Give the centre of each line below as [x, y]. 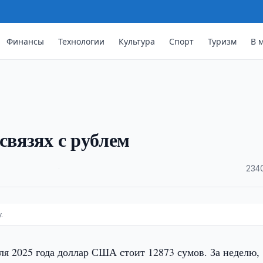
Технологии [82, 41]
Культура [137, 41]
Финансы [26, 41]
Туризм [222, 41]
